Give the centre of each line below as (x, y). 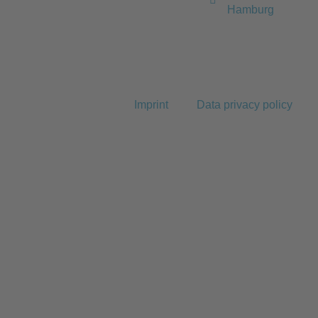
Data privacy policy (244, 105)
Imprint (151, 105)
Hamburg (251, 10)
